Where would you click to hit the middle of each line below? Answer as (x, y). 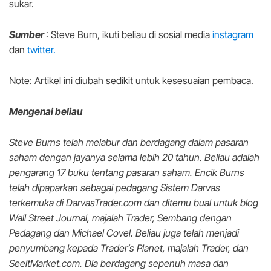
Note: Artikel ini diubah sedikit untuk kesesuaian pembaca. (131, 81)
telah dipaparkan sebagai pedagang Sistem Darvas (115, 188)
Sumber (28, 35)
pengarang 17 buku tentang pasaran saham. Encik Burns (127, 173)
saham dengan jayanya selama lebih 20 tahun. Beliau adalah (134, 158)
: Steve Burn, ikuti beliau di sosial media (129, 35)
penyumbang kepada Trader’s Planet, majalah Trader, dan (129, 248)
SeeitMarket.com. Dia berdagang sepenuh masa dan (119, 263)
